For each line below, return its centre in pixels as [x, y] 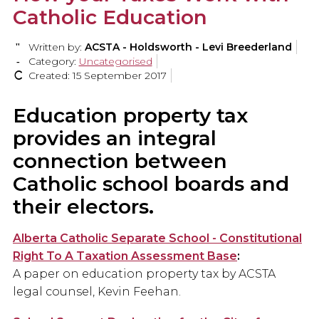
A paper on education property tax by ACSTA [144, 274]
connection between [120, 161]
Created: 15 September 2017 [97, 76]
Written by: [55, 47]
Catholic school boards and [151, 184]
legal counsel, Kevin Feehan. [97, 292]
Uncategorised [115, 62]
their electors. [83, 207]
